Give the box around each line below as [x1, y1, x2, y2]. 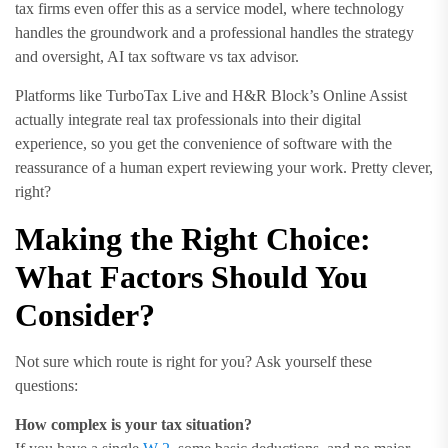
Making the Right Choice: [15, 221, 371, 257]
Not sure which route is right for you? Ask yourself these [15, 353, 372, 370]
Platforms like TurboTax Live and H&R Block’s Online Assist [15, 87, 407, 104]
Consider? [15, 297, 155, 333]
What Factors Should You [15, 259, 368, 295]
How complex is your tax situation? [15, 416, 252, 433]
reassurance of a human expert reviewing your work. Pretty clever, [15, 159, 433, 176]
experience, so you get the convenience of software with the [15, 135, 392, 152]
